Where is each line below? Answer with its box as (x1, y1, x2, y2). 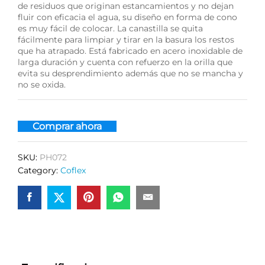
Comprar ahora (33, 121, 102, 132)
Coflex (60, 165, 86, 176)
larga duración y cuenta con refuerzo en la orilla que (18, 57, 232, 67)
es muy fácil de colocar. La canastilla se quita (18, 23, 203, 34)
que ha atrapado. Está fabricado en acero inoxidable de (18, 46, 243, 56)
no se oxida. (18, 79, 66, 90)
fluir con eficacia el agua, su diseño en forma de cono (18, 12, 237, 22)
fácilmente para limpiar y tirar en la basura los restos (18, 34, 234, 45)
